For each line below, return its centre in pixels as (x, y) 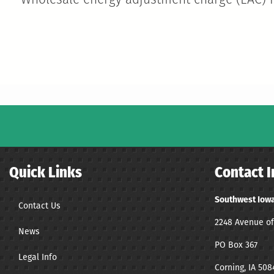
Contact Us (39, 206)
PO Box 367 (236, 245)
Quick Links (46, 173)
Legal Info (38, 257)
